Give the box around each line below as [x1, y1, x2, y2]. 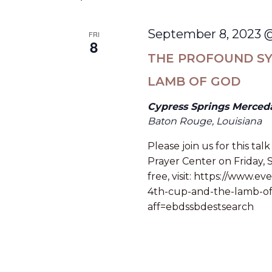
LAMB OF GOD [148, 74, 241, 89]
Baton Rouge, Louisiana [148, 115, 262, 127]
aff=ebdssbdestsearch [148, 201, 264, 213]
